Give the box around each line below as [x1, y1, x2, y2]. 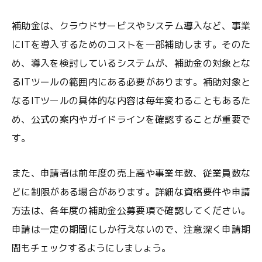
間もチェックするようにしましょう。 [12, 242, 171, 254]
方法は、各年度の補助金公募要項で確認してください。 [12, 204, 250, 217]
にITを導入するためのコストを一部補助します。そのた [12, 38, 250, 51]
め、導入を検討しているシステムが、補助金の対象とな [12, 57, 250, 70]
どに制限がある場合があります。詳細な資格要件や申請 [12, 185, 250, 198]
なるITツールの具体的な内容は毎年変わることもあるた [12, 94, 250, 107]
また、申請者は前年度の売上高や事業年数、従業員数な [12, 167, 250, 180]
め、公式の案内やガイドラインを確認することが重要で [12, 113, 250, 126]
